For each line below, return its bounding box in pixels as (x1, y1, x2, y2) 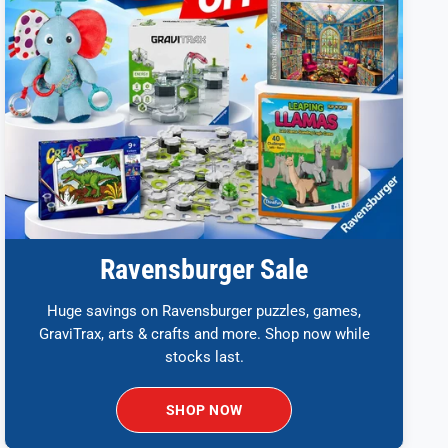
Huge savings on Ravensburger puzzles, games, (47, 302, 361, 321)
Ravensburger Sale (100, 253, 308, 287)
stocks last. (164, 348, 244, 367)
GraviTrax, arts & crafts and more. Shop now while (38, 325, 370, 344)
